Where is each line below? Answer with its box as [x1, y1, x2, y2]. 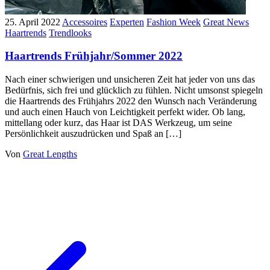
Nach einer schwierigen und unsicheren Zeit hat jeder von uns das [5, 74, 255, 85]
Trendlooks [49, 27, 92, 38]
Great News [203, 16, 249, 27]
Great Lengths [23, 149, 77, 160]
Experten [110, 16, 144, 27]
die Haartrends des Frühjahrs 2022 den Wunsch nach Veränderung [5, 96, 257, 107]
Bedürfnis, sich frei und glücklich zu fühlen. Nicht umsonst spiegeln [5, 85, 263, 96]
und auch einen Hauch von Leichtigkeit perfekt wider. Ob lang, [5, 107, 245, 118]
